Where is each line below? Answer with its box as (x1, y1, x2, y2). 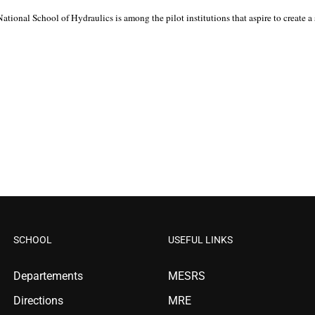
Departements (13, 269, 83, 283)
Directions (13, 294, 63, 307)
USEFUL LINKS (168, 234, 233, 245)
